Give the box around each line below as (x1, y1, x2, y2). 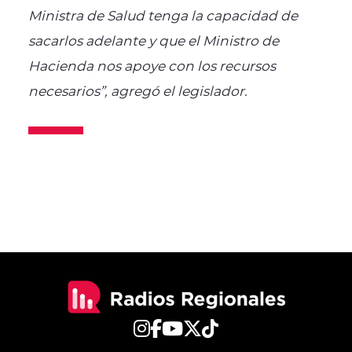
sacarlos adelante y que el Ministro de (27, 31, 279, 49)
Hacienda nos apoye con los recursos (27, 56, 276, 74)
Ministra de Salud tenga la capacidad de (27, 5, 298, 24)
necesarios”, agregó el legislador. (27, 81, 247, 99)
